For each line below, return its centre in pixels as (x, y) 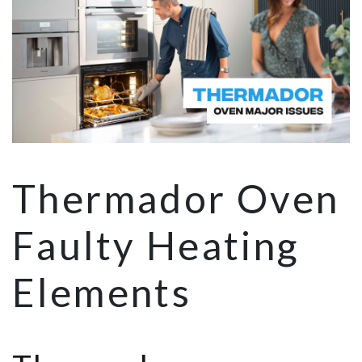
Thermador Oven (176, 199)
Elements (102, 293)
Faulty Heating (156, 246)
